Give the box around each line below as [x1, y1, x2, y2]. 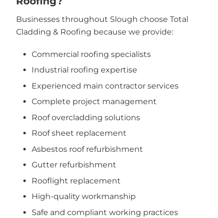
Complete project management [32, 97, 157, 107]
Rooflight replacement [32, 176, 121, 185]
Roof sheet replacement [32, 128, 127, 138]
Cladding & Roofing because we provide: [16, 27, 173, 37]
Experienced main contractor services [32, 81, 179, 91]
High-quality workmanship [32, 192, 136, 201]
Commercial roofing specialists [32, 49, 151, 59]
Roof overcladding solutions [32, 112, 140, 122]
